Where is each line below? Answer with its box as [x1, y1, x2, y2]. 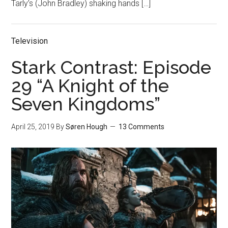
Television [11, 36, 48, 46]
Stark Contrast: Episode [11, 56, 212, 78]
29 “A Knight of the [11, 75, 169, 97]
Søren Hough [66, 123, 108, 131]
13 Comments [119, 123, 165, 131]
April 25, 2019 [11, 123, 55, 131]
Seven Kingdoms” [11, 93, 161, 115]
